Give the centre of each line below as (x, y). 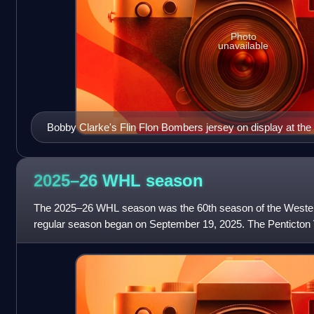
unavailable (244, 46)
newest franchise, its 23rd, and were (116, 240)
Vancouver (71, 143)
